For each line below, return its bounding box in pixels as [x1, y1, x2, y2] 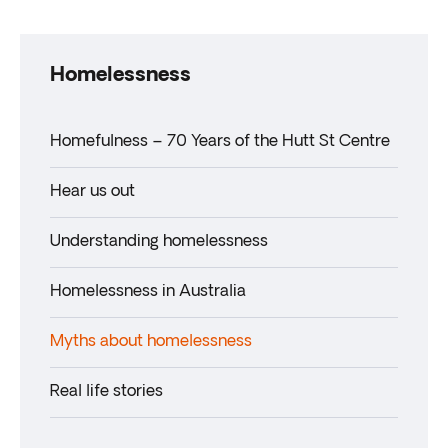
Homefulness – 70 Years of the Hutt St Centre [50, 134, 390, 150]
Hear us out [50, 184, 135, 200]
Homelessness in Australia [50, 284, 246, 300]
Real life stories [50, 384, 163, 400]
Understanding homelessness [50, 234, 268, 250]
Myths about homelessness [50, 334, 252, 350]
